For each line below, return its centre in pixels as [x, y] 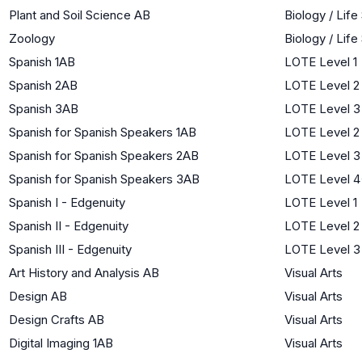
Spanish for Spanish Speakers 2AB [104, 155]
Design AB [38, 296]
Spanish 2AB [43, 85]
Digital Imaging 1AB [61, 343]
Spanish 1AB [42, 61]
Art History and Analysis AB [84, 272]
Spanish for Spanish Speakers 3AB [104, 179]
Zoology [32, 38]
